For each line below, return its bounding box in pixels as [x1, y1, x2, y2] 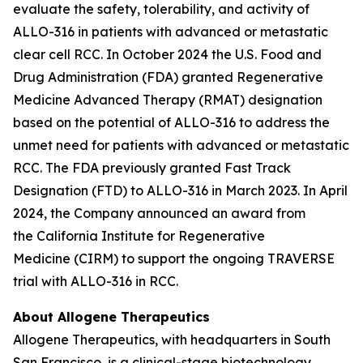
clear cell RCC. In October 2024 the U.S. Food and [13, 46, 322, 62]
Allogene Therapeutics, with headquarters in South [13, 331, 331, 348]
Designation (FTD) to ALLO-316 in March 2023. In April [13, 182, 348, 199]
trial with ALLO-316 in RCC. [13, 273, 178, 289]
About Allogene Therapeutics [13, 309, 210, 325]
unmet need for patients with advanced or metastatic [13, 137, 349, 153]
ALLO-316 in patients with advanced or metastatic [13, 23, 328, 40]
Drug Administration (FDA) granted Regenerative [13, 69, 323, 85]
